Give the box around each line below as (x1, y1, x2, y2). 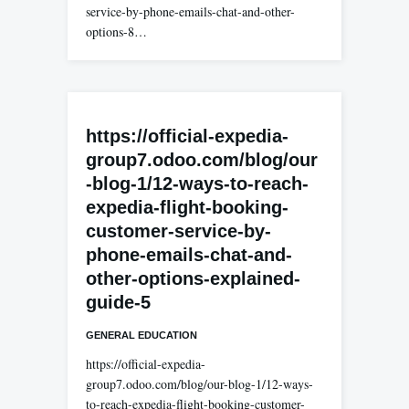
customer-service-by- (86, 221, 271, 241)
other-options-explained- (86, 268, 300, 288)
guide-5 (86, 292, 151, 312)
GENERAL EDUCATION (86, 330, 197, 341)
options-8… (86, 23, 147, 40)
